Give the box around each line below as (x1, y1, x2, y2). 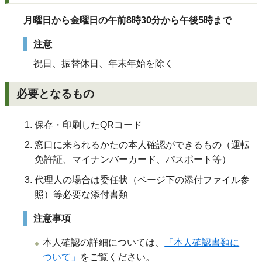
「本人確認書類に (164, 237, 240, 247)
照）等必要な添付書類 (35, 189, 129, 199)
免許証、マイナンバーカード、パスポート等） (35, 154, 232, 165)
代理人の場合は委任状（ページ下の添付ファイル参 (35, 175, 250, 185)
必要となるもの (16, 87, 95, 100)
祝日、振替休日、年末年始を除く (33, 58, 174, 68)
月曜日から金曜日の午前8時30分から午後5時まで (23, 15, 232, 25)
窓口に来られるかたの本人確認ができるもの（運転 (35, 140, 250, 150)
